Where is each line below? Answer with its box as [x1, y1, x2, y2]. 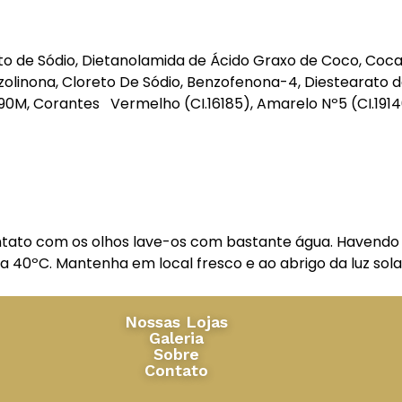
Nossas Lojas [125, 311, 229, 331]
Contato [144, 360, 209, 380]
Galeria [149, 328, 205, 347]
